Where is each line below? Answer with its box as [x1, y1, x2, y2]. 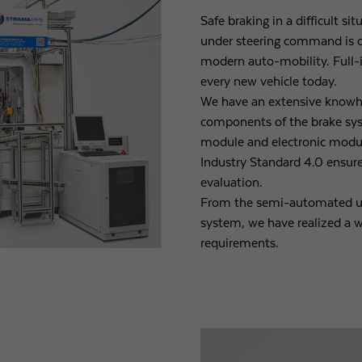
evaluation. [200, 175, 263, 190]
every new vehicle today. [200, 74, 337, 89]
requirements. [200, 235, 279, 250]
